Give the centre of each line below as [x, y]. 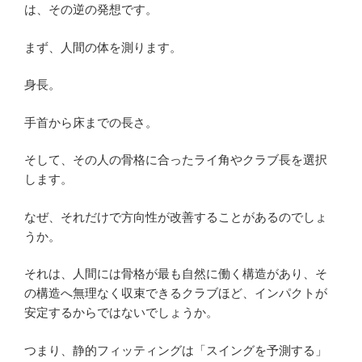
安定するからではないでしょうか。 [121, 312]
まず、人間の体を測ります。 [103, 47]
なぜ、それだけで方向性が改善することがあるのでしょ [176, 217]
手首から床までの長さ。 [91, 122]
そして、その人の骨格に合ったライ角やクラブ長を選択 [176, 160]
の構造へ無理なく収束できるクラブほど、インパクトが [176, 293]
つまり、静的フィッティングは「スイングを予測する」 [176, 350]
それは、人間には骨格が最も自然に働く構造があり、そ [176, 274]
